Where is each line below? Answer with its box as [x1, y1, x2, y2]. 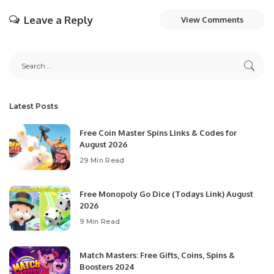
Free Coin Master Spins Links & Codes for [80, 128, 237, 138]
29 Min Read [80, 155, 125, 165]
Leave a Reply [24, 13, 93, 26]
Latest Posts [9, 102, 58, 111]
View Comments [181, 15, 243, 24]
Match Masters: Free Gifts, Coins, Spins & [80, 250, 235, 260]
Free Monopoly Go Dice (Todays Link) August [80, 189, 253, 199]
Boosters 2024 [80, 262, 135, 272]
